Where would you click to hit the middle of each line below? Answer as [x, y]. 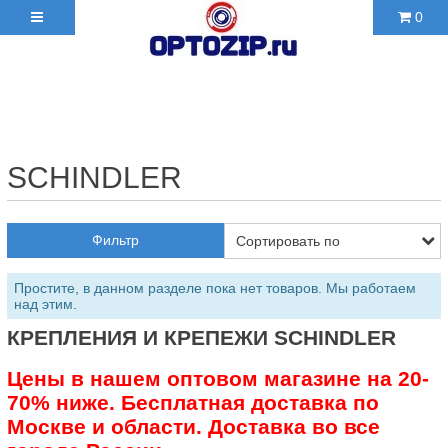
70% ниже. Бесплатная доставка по [193, 402]
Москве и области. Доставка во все [193, 426]
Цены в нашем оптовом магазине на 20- [218, 378]
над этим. [45, 303]
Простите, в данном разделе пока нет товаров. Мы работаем [215, 287]
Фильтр [115, 240]
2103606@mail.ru [223, 126]
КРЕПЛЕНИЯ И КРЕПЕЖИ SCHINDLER [201, 337]
